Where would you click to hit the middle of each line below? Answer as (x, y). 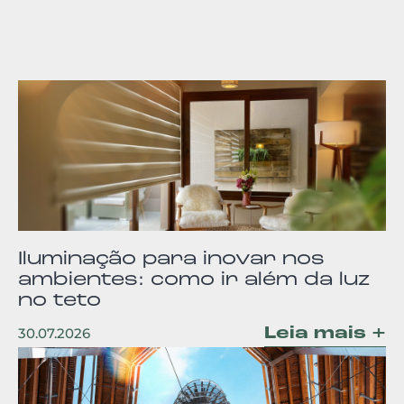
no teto (60, 299)
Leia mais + (325, 333)
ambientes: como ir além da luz (194, 279)
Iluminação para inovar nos (171, 258)
